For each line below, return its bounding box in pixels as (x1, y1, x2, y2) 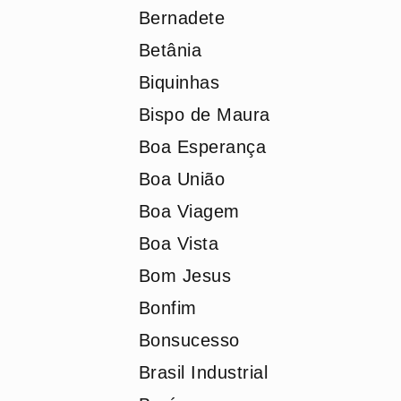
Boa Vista (138, 234, 218, 253)
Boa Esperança (138, 137, 266, 157)
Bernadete (138, 8, 225, 28)
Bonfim (138, 298, 197, 318)
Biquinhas (138, 73, 219, 92)
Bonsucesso (138, 330, 240, 350)
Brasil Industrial (138, 363, 268, 382)
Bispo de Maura (138, 105, 270, 124)
